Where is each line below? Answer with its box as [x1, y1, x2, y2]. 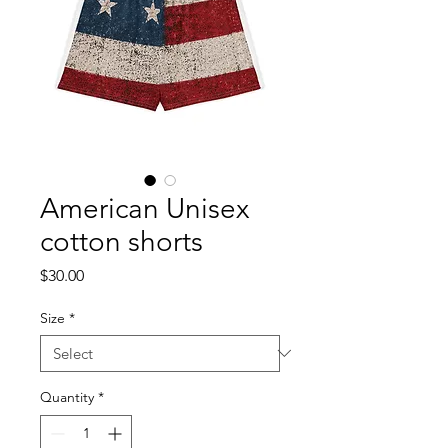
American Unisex [40, 191, 249, 225]
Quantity [40, 387, 94, 406]
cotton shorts [40, 224, 203, 258]
